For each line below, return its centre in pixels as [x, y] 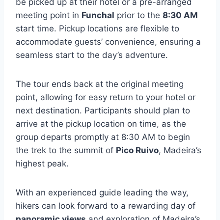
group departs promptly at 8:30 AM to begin [103, 137]
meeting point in [49, 15]
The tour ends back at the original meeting [100, 84]
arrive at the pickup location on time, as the [101, 124]
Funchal [98, 15]
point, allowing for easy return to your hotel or [106, 97]
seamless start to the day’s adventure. [92, 55]
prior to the [138, 15]
